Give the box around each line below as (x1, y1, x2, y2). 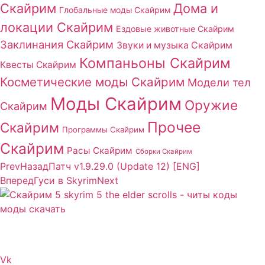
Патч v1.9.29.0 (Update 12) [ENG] (49, 160, 200, 172)
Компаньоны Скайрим (79, 54, 231, 72)
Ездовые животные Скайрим (116, 23, 234, 34)
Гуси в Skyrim (34, 174, 97, 186)
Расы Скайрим (67, 144, 132, 156)
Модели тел (188, 75, 251, 89)
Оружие (185, 96, 238, 113)
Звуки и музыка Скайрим (117, 39, 232, 51)
